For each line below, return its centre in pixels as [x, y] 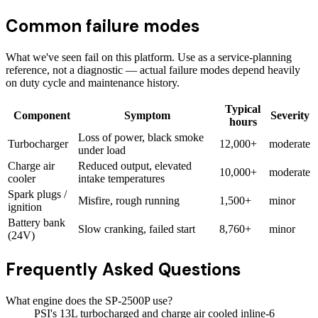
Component [42, 116]
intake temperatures [121, 179]
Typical [243, 109]
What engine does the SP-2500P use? [89, 301]
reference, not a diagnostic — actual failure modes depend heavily [153, 70]
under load [102, 150]
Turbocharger [38, 144]
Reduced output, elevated [135, 166]
